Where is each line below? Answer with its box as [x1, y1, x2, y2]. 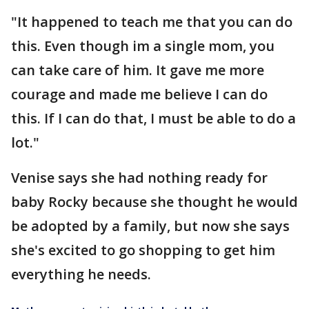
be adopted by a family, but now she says [11, 216, 290, 235]
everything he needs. [11, 264, 151, 283]
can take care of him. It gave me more [11, 60, 264, 79]
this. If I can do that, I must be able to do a [11, 108, 296, 128]
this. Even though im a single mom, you [11, 36, 275, 55]
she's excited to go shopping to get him [11, 240, 275, 259]
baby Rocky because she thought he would [11, 192, 298, 211]
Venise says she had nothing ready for [11, 168, 268, 187]
